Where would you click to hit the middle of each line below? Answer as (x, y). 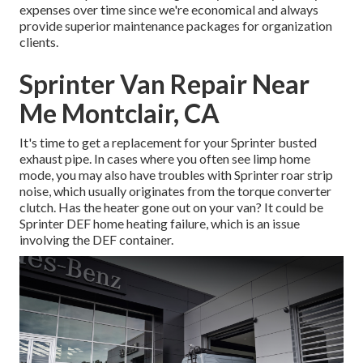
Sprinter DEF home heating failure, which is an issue (160, 224)
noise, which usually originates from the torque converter (175, 191)
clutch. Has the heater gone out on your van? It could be (171, 207)
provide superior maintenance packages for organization (176, 26)
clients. (39, 42)
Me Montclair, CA (120, 113)
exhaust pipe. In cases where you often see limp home (165, 159)
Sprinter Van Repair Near (164, 84)
